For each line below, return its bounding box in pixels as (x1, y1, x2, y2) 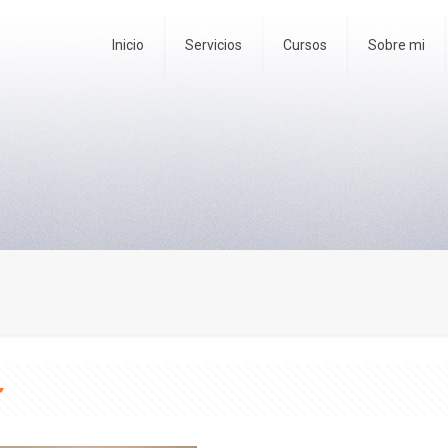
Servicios (185, 37, 242, 53)
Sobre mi (368, 37, 425, 53)
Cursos (283, 37, 327, 53)
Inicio (112, 37, 144, 53)
